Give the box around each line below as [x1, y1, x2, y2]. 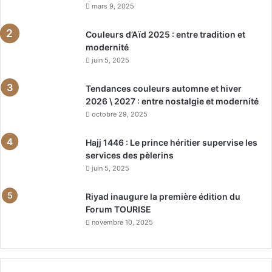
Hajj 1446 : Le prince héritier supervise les [86, 137, 257, 148]
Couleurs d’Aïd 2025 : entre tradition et [86, 29, 245, 40]
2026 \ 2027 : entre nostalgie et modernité [86, 96, 259, 107]
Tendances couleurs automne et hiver [86, 83, 242, 94]
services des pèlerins [86, 150, 174, 161]
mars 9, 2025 [92, 2, 134, 11]
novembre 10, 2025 [92, 218, 153, 227]
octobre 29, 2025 [92, 110, 148, 119]
